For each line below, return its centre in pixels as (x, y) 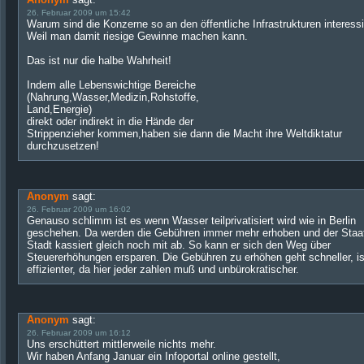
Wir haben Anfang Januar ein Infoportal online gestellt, (154, 356)
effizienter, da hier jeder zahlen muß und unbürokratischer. (163, 269)
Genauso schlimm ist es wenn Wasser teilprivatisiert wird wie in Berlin (191, 221)
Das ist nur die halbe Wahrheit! (99, 61)
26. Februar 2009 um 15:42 (79, 13)
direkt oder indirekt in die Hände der (110, 121)
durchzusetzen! (63, 146)
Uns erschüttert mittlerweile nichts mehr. (121, 344)
